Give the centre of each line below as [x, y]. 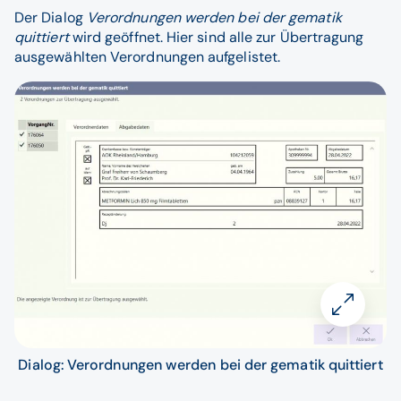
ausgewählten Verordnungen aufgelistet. [148, 57]
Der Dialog [51, 18]
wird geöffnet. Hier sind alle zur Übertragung [218, 38]
